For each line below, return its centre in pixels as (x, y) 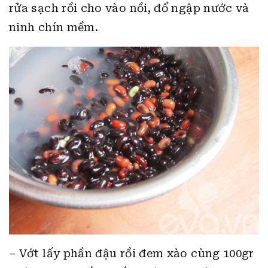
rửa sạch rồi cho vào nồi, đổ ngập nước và (129, 8)
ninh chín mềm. (54, 27)
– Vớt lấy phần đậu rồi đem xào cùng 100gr (132, 253)
